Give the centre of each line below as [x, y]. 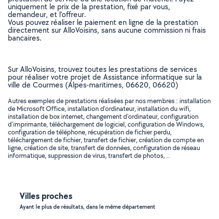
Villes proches [46, 196]
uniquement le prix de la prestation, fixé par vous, [89, 7]
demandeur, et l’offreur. [47, 14]
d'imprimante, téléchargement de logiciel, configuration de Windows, [106, 124]
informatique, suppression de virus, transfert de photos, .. [89, 155]
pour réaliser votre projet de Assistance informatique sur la [105, 77]
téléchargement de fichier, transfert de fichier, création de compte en [106, 140]
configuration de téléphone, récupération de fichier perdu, [90, 132]
